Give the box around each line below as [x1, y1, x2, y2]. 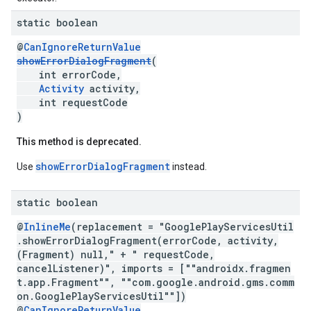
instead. [170, 161, 207, 172]
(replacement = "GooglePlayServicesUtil [71, 220, 294, 233]
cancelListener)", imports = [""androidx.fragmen [17, 262, 291, 275]
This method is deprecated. [17, 136, 142, 147]
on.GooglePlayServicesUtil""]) [17, 289, 186, 303]
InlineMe [24, 220, 71, 233]
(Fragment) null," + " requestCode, [17, 248, 215, 261]
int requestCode [17, 96, 128, 109]
